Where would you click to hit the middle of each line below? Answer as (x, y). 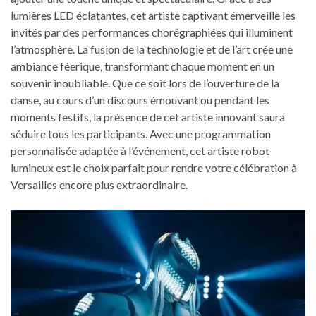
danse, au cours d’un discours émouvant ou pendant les (140, 99)
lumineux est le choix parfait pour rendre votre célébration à (154, 167)
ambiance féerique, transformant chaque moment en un (142, 66)
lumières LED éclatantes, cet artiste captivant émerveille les (153, 15)
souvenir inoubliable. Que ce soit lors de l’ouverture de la (145, 83)
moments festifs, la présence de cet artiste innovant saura (148, 116)
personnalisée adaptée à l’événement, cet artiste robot (140, 150)
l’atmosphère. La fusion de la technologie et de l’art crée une (152, 49)
